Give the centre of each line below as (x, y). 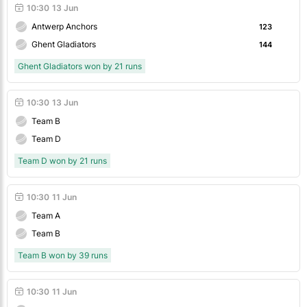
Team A (46, 216)
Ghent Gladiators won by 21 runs (80, 66)
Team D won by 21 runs (62, 161)
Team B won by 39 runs (63, 256)
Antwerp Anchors (64, 27)
